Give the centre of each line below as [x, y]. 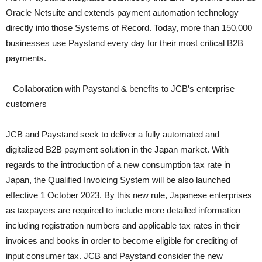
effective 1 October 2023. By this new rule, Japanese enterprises [129, 195]
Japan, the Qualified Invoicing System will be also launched [118, 180]
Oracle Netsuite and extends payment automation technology [122, 13]
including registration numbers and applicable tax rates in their [123, 225]
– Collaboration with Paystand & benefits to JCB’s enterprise [120, 89]
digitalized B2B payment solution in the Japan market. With [117, 149]
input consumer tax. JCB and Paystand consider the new [114, 256]
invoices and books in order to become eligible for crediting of [122, 241]
